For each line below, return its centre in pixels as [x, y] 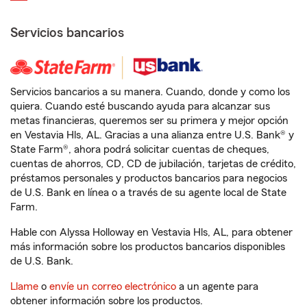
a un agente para [217, 286]
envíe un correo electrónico [113, 286]
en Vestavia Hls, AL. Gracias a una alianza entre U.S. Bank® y [152, 135]
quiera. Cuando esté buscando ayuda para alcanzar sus [140, 106]
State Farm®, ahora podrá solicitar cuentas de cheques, [140, 149]
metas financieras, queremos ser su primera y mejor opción [149, 121]
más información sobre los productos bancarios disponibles [148, 247]
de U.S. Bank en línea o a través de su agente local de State [148, 193]
